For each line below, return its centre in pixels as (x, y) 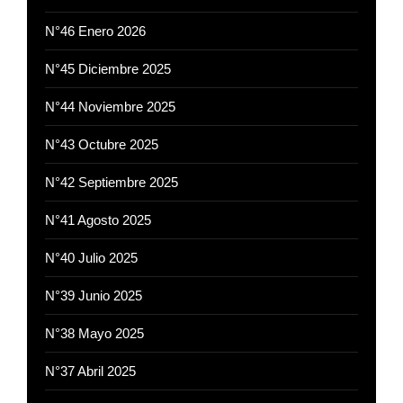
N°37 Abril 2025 (90, 372)
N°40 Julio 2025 (91, 258)
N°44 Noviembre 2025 (110, 107)
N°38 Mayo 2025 (94, 334)
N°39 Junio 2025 (94, 296)
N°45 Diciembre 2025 (108, 69)
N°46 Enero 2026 (95, 31)
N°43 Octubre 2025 (102, 145)
